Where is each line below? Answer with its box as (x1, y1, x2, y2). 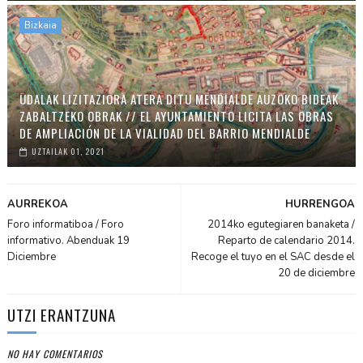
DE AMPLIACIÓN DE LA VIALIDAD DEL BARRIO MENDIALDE (19, 123, 310, 142)
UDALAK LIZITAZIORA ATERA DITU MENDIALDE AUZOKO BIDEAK (19, 89, 339, 108)
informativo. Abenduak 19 (6, 233, 130, 248)
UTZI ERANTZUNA (6, 302, 116, 326)
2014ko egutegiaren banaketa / (207, 216, 356, 232)
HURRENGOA (285, 196, 356, 211)
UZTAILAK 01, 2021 (31, 144, 105, 157)
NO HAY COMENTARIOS (6, 346, 103, 361)
